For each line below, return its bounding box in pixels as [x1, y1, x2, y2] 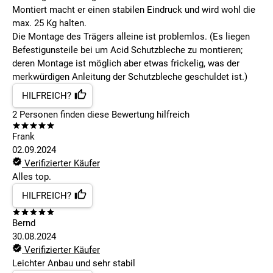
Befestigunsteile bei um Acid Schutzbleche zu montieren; [12, 44, 243, 56]
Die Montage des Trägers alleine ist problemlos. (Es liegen [12, 31, 250, 43]
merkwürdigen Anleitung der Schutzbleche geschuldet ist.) [12, 71, 247, 83]
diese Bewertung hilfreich [85, 109, 190, 121]
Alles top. [12, 171, 51, 183]
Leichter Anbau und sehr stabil [12, 258, 135, 269]
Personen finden [17, 109, 85, 121]
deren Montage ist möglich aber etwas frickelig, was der [12, 58, 239, 69]
